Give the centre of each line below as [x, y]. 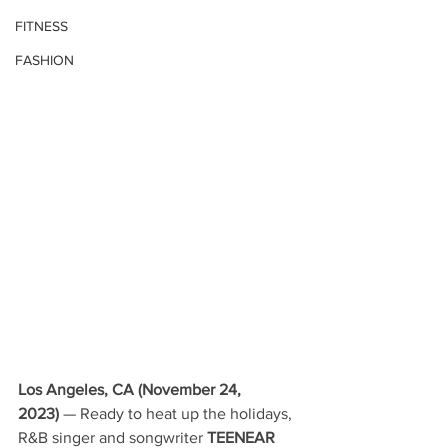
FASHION [44, 59]
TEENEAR [241, 437]
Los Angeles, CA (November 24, [131, 389]
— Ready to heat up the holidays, [177, 413]
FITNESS [41, 25]
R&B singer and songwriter [112, 437]
